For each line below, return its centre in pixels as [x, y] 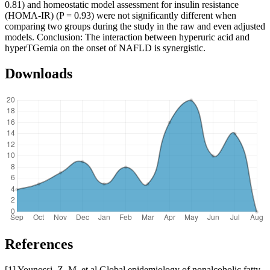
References [39, 244]
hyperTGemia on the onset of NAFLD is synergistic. [105, 48]
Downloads [39, 74]
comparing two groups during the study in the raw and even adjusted [135, 27]
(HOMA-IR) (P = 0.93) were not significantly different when [121, 16]
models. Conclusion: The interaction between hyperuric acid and [127, 37]
